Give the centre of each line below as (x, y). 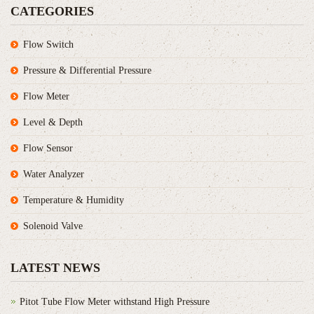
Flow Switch (48, 44)
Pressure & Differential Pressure (87, 70)
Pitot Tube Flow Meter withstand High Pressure (115, 301)
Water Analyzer (54, 174)
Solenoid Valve (53, 226)
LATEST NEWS (55, 267)
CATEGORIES (52, 11)
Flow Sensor (48, 148)
